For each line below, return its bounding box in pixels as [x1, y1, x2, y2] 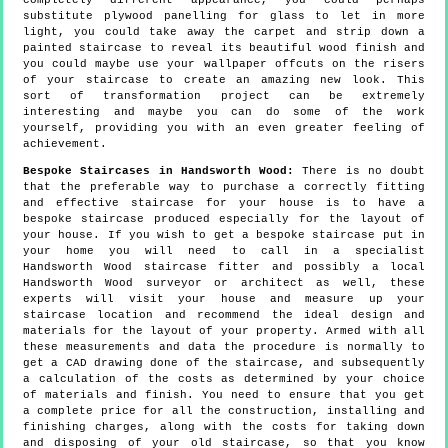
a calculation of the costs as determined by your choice [23, 373, 425, 386]
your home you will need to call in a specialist [23, 245, 425, 258]
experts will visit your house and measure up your [23, 293, 425, 306]
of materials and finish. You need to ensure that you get [23, 389, 425, 402]
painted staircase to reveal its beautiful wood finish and [23, 42, 425, 55]
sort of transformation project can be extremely [23, 90, 425, 103]
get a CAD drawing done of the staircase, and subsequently [23, 357, 425, 370]
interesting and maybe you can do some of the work [23, 106, 425, 119]
